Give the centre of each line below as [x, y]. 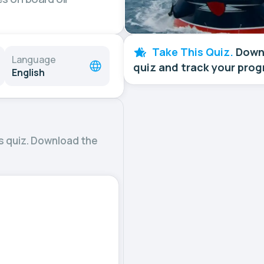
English [28, 72]
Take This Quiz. [193, 52]
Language [34, 60]
